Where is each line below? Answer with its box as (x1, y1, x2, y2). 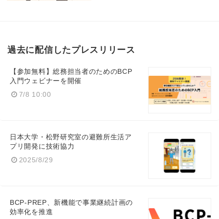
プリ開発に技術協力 (10, 142, 75, 150)
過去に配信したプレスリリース (7, 44, 135, 55)
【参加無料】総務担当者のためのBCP (10, 67, 132, 75)
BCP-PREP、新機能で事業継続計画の (10, 198, 133, 206)
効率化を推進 (10, 208, 53, 216)
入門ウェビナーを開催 (10, 77, 82, 85)
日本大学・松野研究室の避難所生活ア (10, 133, 132, 141)
